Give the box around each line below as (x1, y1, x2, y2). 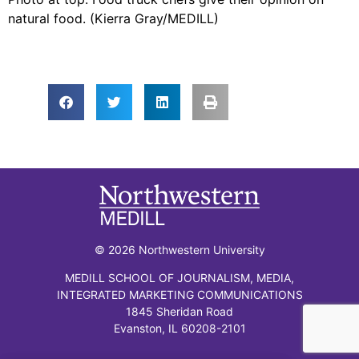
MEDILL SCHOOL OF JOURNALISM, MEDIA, (65, 270, 294, 284)
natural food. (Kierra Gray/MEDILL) (8, 10, 219, 26)
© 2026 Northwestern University (94, 242, 265, 256)
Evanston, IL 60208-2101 (113, 321, 246, 335)
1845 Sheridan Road (126, 304, 233, 318)
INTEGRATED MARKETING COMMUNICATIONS (56, 287, 303, 301)
